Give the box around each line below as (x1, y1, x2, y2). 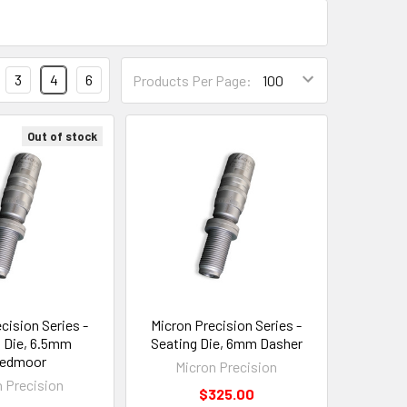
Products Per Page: (133, 71, 252, 89)
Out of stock (26, 128, 97, 144)
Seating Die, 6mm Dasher (150, 333, 303, 352)
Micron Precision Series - (151, 315, 303, 333)
